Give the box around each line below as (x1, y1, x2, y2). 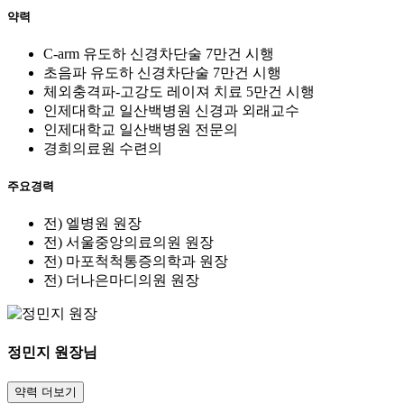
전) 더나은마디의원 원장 (43, 272, 199, 289)
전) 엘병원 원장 (43, 216, 142, 232)
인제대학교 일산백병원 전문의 (43, 122, 238, 138)
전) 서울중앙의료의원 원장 (43, 234, 214, 251)
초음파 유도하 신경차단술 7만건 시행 (43, 65, 281, 81)
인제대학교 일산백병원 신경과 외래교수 (43, 103, 299, 119)
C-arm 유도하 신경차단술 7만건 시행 (43, 46, 274, 62)
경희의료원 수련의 (43, 141, 162, 157)
